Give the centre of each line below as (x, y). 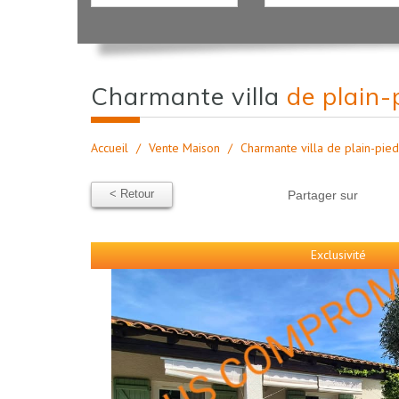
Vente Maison (184, 148)
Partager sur (322, 195)
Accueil (110, 148)
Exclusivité (338, 255)
